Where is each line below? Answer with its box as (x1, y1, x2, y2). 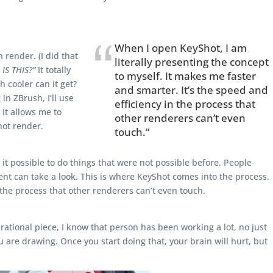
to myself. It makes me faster (115, 69, 256, 83)
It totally (35, 64, 71, 76)
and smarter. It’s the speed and (115, 83, 268, 97)
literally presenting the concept (115, 55, 269, 69)
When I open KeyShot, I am (115, 41, 247, 55)
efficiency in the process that (115, 97, 255, 112)
